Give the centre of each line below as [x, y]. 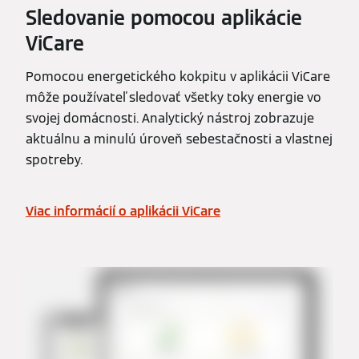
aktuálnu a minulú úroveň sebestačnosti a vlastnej [179, 139]
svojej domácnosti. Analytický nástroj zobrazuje [170, 118]
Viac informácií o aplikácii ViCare [123, 211]
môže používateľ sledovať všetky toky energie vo [173, 97]
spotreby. [54, 159]
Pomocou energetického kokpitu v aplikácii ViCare [178, 76]
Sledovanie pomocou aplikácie [164, 18]
